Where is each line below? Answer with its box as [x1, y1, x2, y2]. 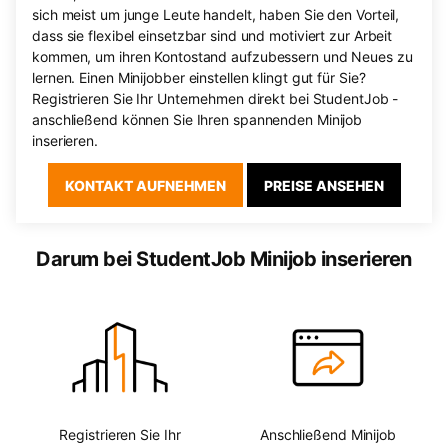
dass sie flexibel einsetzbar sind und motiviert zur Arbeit [32, 27, 393, 44]
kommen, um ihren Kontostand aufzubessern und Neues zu [32, 48, 413, 65]
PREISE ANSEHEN [263, 177, 384, 194]
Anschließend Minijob [259, 426, 396, 443]
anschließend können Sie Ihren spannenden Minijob [32, 111, 363, 128]
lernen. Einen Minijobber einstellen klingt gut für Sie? [32, 69, 366, 86]
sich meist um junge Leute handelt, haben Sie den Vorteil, [32, 6, 400, 23]
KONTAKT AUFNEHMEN [64, 177, 226, 194]
